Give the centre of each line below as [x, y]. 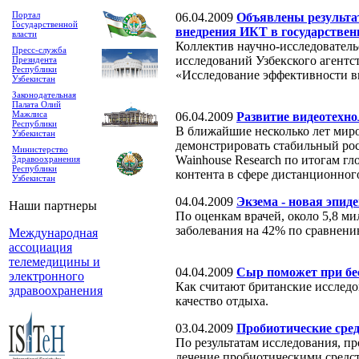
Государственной [45, 24]
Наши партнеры [53, 206]
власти [24, 34]
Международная [53, 233]
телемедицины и [54, 262]
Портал [26, 14]
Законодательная [44, 95]
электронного [46, 276]
